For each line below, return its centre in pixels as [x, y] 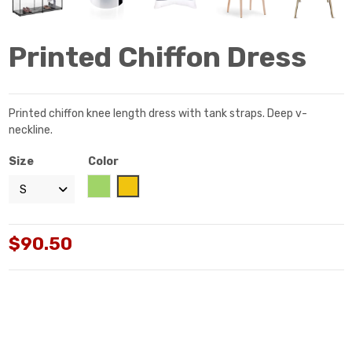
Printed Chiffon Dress [157, 58]
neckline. [30, 130]
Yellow [143, 185]
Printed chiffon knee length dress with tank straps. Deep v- [158, 114]
